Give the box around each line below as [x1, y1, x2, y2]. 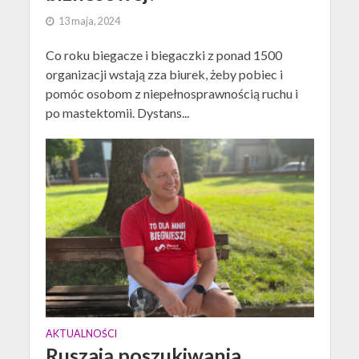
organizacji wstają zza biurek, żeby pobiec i [45, 66, 283, 82]
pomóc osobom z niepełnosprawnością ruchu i [45, 85, 298, 101]
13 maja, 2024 [58, 14, 120, 27]
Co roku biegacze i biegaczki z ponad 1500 [45, 46, 282, 63]
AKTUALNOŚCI [45, 327, 117, 340]
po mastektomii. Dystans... [45, 104, 189, 120]
